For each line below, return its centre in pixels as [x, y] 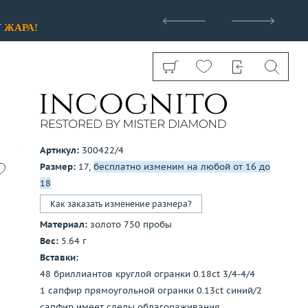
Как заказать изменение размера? [121, 204]
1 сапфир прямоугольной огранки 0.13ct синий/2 [151, 290]
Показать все [124, 173]
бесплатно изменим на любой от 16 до [182, 167]
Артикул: [59, 150]
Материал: [64, 224]
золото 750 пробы [131, 224]
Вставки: [59, 257]
